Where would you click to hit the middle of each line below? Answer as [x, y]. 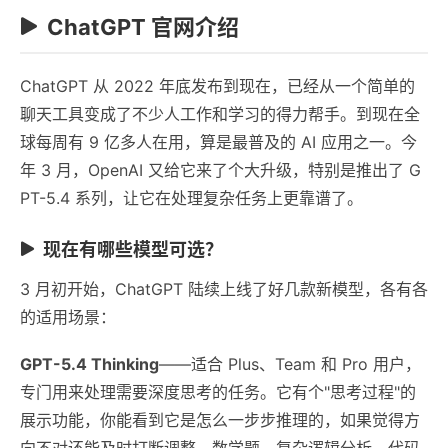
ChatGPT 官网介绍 [143, 26]
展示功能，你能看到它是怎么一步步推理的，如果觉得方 [220, 419]
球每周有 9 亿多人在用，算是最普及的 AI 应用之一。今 [218, 141]
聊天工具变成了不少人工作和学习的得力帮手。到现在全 [220, 113]
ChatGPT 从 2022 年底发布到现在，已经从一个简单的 [217, 85]
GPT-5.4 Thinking [89, 363]
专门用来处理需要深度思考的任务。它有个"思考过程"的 [218, 391]
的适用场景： [68, 316]
